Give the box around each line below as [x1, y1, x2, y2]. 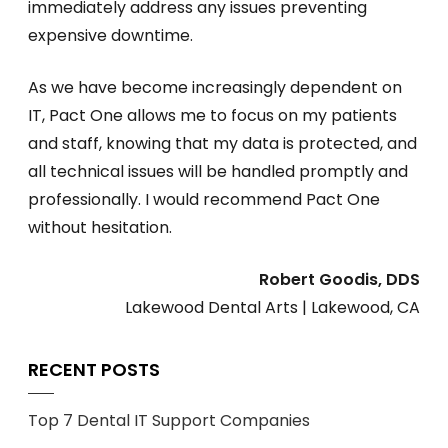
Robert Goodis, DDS [259, 267, 420, 291]
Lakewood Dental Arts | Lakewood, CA [125, 295, 420, 319]
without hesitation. [28, 215, 172, 239]
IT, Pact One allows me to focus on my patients [28, 103, 397, 127]
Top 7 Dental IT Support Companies [28, 408, 310, 432]
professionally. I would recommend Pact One [28, 187, 380, 211]
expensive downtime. [28, 23, 193, 47]
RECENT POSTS [28, 356, 160, 382]
